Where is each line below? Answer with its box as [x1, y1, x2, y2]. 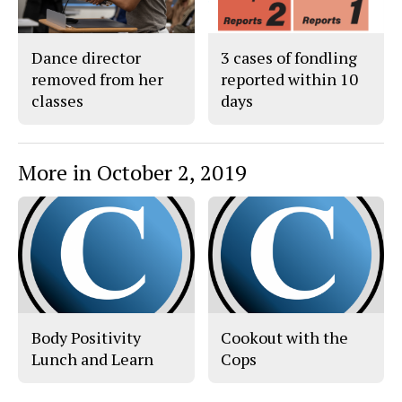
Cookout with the [221, 327, 349, 349]
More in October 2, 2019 [18, 158, 247, 188]
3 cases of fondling [221, 47, 358, 69]
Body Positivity [31, 327, 141, 349]
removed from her [31, 68, 163, 91]
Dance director [31, 47, 141, 69]
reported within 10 [221, 68, 359, 91]
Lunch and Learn [31, 348, 153, 371]
